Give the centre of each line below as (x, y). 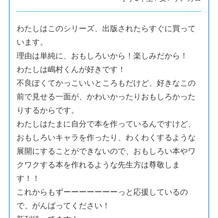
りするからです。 (48, 110)
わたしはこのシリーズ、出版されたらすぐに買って (106, 28)
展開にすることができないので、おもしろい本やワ (106, 151)
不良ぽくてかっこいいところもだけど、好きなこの (106, 83)
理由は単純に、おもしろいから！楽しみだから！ (102, 55)
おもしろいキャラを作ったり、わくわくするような (106, 137)
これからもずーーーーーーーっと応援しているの (102, 192)
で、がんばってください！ (64, 205)
